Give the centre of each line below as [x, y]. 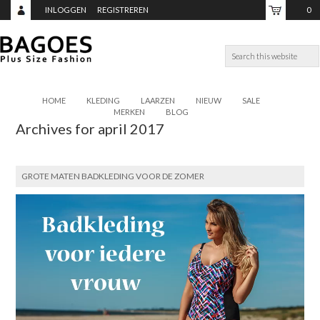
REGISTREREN [123, 10]
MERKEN [129, 112]
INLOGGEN [66, 10]
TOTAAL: [295, 50]
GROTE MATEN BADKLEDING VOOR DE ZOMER [113, 176]
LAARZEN [157, 100]
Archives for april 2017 [90, 129]
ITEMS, [299, 30]
